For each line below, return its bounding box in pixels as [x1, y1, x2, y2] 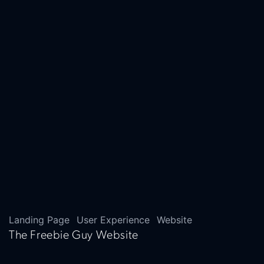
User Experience [77, 214, 150, 226]
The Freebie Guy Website [9, 230, 138, 242]
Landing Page [9, 214, 70, 226]
